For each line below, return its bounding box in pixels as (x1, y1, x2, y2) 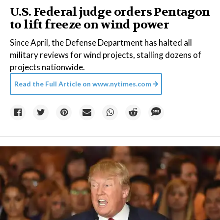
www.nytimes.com (92, 80, 151, 88)
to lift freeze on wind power (10, 17, 169, 33)
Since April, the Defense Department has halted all (10, 37, 192, 48)
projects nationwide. (10, 62, 85, 73)
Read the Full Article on (14, 80, 91, 88)
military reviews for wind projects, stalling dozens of (10, 50, 201, 60)
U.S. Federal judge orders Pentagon (10, 4, 210, 20)
